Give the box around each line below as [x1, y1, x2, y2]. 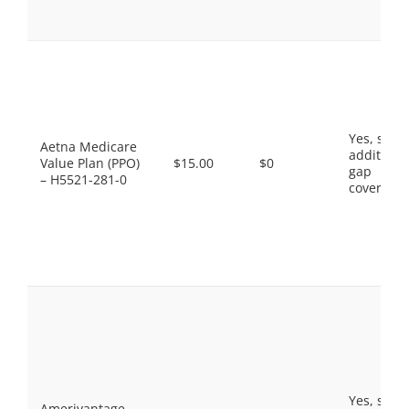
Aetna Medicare [40, 138, 137, 155]
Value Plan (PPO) [40, 154, 140, 172]
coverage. [349, 179, 407, 196]
